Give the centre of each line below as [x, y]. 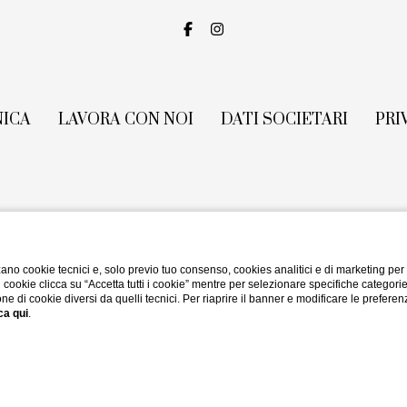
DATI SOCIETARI [284, 119]
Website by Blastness [203, 347]
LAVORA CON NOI [125, 119]
